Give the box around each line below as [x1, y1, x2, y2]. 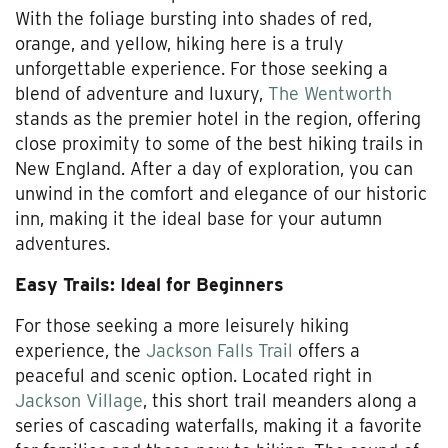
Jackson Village [15, 390, 143, 412]
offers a [293, 340, 360, 362]
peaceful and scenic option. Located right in [15, 365, 372, 387]
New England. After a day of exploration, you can [15, 158, 413, 180]
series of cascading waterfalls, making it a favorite [15, 415, 422, 437]
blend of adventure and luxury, [15, 83, 268, 105]
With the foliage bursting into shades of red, [15, 8, 372, 30]
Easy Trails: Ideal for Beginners [15, 274, 284, 296]
